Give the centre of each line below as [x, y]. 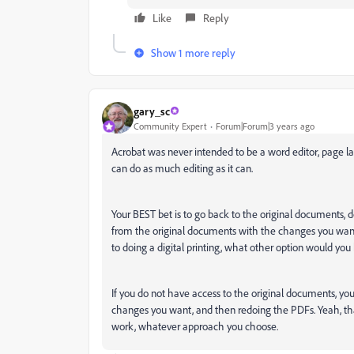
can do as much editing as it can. [183, 168]
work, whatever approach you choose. [195, 326]
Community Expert [170, 126]
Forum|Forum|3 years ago [265, 126]
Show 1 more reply [193, 53]
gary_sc [152, 111]
